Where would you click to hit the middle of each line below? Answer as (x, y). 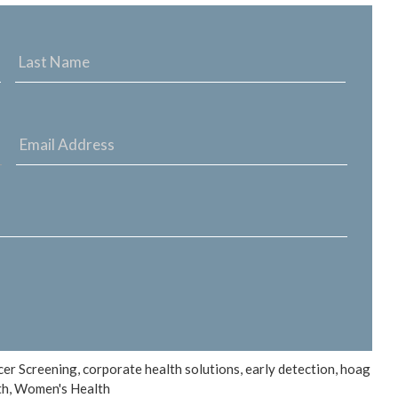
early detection (290, 369)
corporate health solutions (161, 369)
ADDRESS (51, 136)
